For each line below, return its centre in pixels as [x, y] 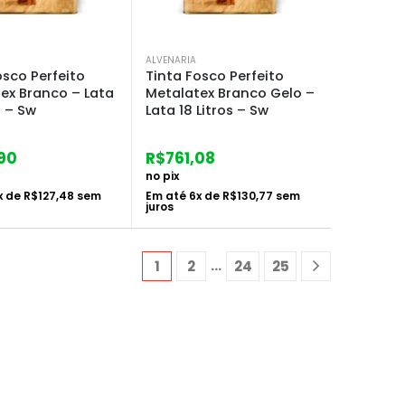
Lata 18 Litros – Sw [207, 110]
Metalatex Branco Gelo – [230, 93]
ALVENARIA [171, 60]
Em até [167, 195]
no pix [162, 175]
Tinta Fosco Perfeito [215, 75]
